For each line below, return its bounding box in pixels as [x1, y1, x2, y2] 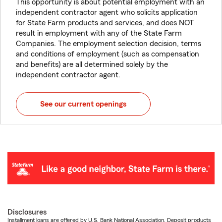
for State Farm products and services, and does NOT [16, 19, 194, 27]
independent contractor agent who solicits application [16, 8, 198, 16]
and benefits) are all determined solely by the [16, 60, 168, 68]
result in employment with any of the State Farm [16, 29, 182, 37]
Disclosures [7, 208, 47, 217]
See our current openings [40, 100, 126, 108]
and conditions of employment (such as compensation [16, 50, 199, 58]
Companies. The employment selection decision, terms [16, 40, 201, 48]
